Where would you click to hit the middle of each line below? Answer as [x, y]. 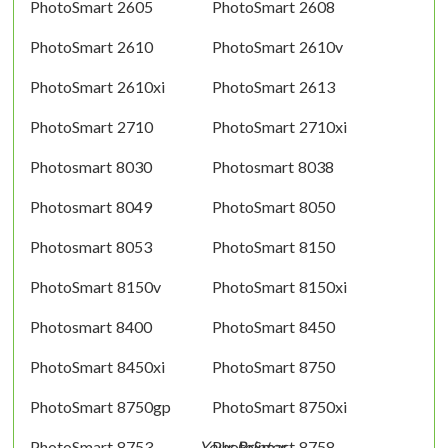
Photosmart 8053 [91, 246]
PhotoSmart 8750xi [279, 406]
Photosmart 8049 [91, 206]
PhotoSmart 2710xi [279, 126]
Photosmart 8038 [272, 166]
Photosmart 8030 [91, 166]
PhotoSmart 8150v [95, 286]
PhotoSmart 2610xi [97, 86]
